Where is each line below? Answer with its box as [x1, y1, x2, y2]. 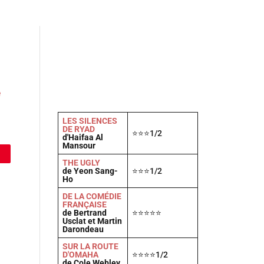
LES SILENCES [62, 116, 117, 126]
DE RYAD [62, 124, 95, 134]
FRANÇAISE [62, 200, 107, 209]
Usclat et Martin [62, 216, 122, 226]
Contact [149, 6, 187, 19]
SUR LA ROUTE [62, 242, 118, 251]
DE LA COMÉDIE [62, 192, 121, 201]
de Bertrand [62, 208, 107, 217]
